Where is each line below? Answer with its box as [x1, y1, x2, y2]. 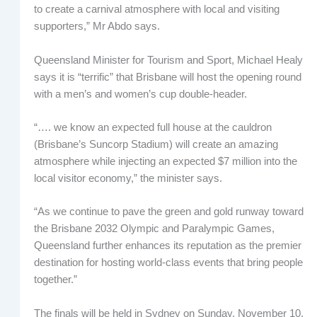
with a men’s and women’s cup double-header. [33, 88, 247, 100]
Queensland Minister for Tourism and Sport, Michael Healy [33, 54, 303, 66]
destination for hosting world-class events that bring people [33, 257, 303, 269]
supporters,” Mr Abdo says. [33, 21, 160, 33]
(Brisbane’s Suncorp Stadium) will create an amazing [33, 139, 278, 151]
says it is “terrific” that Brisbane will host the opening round [33, 71, 301, 83]
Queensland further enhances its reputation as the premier [33, 240, 301, 252]
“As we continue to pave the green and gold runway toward [33, 206, 304, 218]
